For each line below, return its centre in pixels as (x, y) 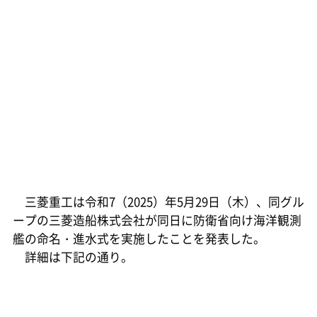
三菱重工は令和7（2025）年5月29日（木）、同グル (158, 201)
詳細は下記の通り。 (73, 257)
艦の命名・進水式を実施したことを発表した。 (139, 238)
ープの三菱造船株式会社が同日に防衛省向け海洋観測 (157, 220)
